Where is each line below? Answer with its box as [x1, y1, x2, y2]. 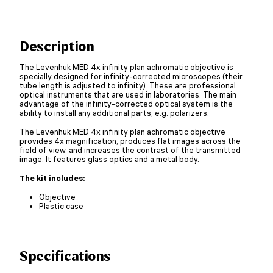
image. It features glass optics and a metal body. [19, 154, 199, 164]
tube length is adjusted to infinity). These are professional [19, 80, 236, 90]
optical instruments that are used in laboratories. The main [19, 89, 236, 99]
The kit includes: [19, 172, 85, 183]
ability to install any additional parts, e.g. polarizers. [19, 107, 209, 118]
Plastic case [39, 200, 83, 211]
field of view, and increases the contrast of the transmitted [19, 144, 241, 155]
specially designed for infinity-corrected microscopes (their [19, 71, 243, 81]
